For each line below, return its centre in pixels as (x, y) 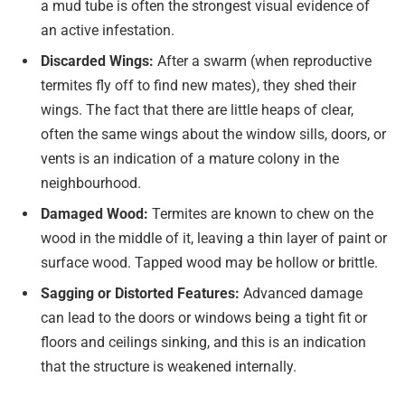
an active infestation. (108, 30)
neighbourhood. (91, 183)
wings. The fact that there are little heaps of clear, (197, 109)
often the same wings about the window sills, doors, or (213, 134)
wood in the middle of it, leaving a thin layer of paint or (214, 238)
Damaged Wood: (96, 213)
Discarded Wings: (97, 61)
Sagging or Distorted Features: (140, 293)
